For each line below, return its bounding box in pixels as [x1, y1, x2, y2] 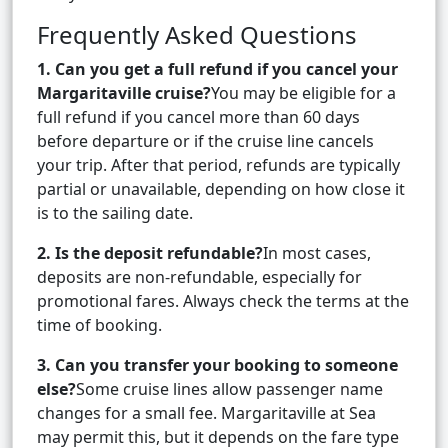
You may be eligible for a [211, 82, 396, 105]
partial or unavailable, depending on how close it [37, 178, 405, 201]
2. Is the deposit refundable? [37, 242, 263, 265]
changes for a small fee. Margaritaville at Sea [37, 402, 376, 425]
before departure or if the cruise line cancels [37, 130, 374, 153]
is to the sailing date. [37, 202, 193, 225]
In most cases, [263, 242, 371, 265]
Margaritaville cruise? [37, 82, 211, 105]
